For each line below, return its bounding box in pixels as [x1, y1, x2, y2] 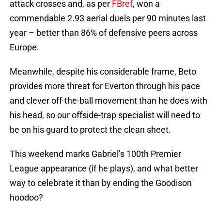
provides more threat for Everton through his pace [10, 81, 200, 92]
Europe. [10, 42, 39, 53]
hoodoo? [10, 192, 43, 203]
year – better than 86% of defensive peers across [10, 28, 198, 38]
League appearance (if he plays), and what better [10, 163, 198, 174]
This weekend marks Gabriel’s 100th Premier [10, 149, 181, 159]
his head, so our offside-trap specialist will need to [10, 110, 200, 121]
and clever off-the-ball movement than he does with [10, 95, 207, 106]
